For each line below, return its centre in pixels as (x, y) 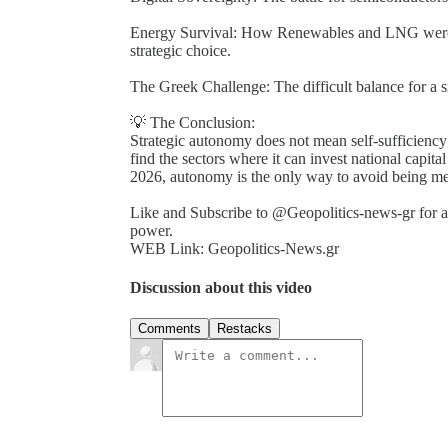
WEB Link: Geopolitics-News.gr (234, 248)
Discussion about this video (221, 288)
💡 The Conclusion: (192, 122)
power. (151, 230)
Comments (169, 329)
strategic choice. (180, 50)
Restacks (244, 329)
